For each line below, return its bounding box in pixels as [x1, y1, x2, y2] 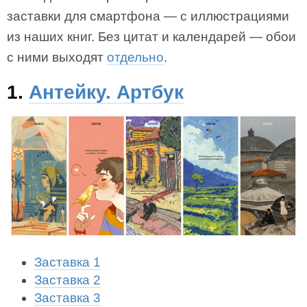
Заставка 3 [34, 291, 101, 306]
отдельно [107, 50, 164, 64]
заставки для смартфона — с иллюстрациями [7, 9, 289, 23]
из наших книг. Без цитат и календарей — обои [7, 29, 296, 44]
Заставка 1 [34, 255, 101, 270]
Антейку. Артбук [29, 82, 184, 103]
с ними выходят [7, 50, 107, 64]
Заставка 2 [34, 273, 101, 288]
